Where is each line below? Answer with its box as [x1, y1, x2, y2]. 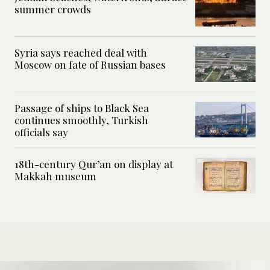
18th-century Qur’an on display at [14, 157, 173, 171]
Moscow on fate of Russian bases [14, 57, 166, 71]
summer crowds [14, 2, 91, 16]
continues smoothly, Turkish [14, 113, 148, 127]
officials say [14, 125, 68, 139]
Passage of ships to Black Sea [14, 101, 149, 115]
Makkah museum [14, 169, 96, 183]
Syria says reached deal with [14, 45, 147, 59]
